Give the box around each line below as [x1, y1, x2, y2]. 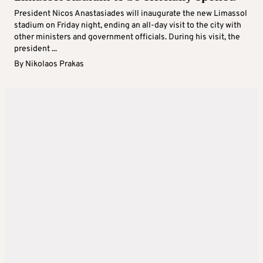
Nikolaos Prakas [25, 59, 84, 70]
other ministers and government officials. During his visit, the [14, 32, 240, 43]
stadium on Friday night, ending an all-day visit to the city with [14, 21, 241, 31]
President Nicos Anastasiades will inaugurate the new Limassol [14, 9, 247, 19]
